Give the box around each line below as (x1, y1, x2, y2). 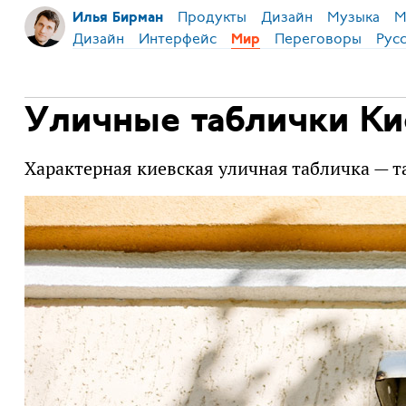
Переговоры (274, 28, 362, 49)
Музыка (326, 7, 380, 27)
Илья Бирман (72, 11, 163, 25)
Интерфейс (138, 28, 217, 49)
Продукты (177, 7, 246, 27)
